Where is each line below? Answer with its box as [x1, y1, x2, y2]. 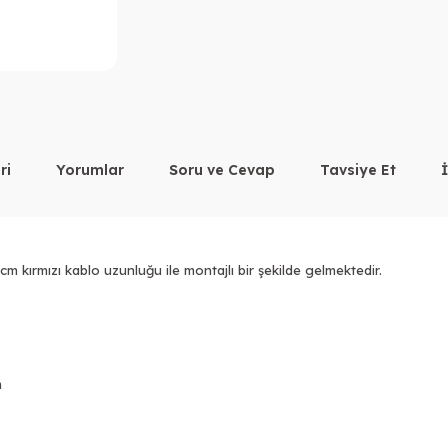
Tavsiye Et [320, 161, 396, 179]
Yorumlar [56, 161, 124, 179]
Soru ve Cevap [169, 161, 275, 179]
